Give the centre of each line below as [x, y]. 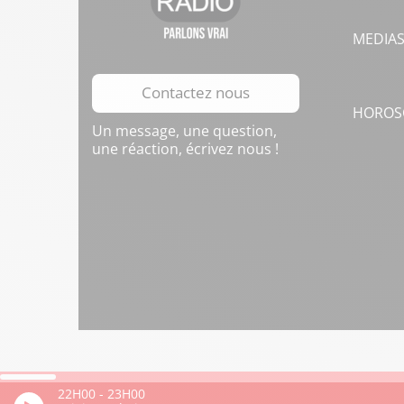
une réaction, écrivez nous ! [185, 149]
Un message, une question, [184, 131]
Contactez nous [196, 92]
